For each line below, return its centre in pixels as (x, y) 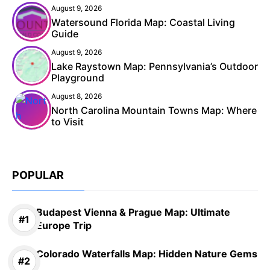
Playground (78, 77)
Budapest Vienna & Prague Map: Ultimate (133, 212)
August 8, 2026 (77, 96)
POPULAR (38, 175)
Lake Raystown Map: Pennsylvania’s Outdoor (155, 66)
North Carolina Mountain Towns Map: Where (154, 110)
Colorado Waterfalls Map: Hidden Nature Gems (147, 253)
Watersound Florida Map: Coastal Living (143, 22)
